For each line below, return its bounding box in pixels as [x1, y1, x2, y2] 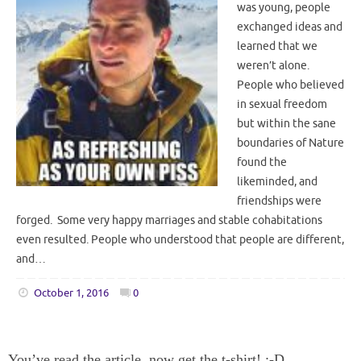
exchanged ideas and [237, 19, 342, 34]
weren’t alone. [237, 58, 312, 73]
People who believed [237, 77, 344, 92]
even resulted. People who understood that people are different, [16, 232, 344, 247]
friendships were [237, 193, 322, 208]
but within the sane [237, 116, 336, 131]
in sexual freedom [237, 97, 327, 111]
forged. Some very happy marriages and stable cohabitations [16, 213, 322, 227]
